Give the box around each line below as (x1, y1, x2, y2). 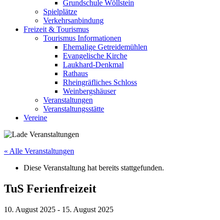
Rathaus (63, 69, 88, 78)
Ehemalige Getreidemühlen (63, 43, 147, 51)
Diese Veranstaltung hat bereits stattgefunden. (24, 164, 164, 172)
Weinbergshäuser (63, 87, 116, 95)
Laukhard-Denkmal (63, 60, 124, 69)
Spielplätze (43, 7, 77, 16)
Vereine (24, 113, 47, 122)
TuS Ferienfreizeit (4, 182, 96, 195)
